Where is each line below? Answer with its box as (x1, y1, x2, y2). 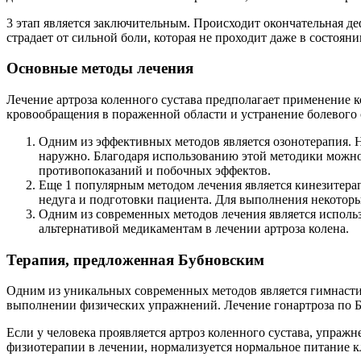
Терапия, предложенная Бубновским (6, 251, 264, 268)
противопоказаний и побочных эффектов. (39, 164, 271, 177)
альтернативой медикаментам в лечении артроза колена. (39, 222, 349, 235)
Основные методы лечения (6, 60, 193, 77)
